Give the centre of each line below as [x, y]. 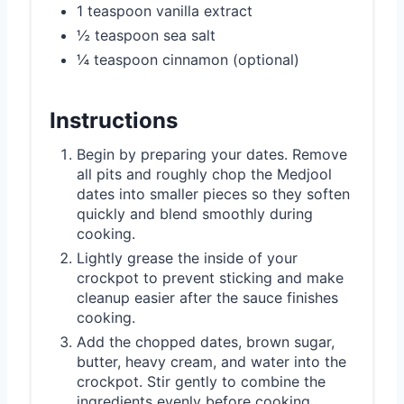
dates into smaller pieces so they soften [213, 193]
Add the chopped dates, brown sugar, [206, 341]
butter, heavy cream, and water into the [211, 361]
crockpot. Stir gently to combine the [201, 381]
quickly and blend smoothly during [195, 213]
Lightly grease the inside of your [187, 257]
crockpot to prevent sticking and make [210, 277]
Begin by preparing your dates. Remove [212, 154]
